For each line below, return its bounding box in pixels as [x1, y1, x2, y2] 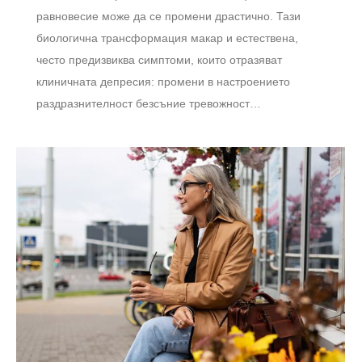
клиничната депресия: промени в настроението [36, 75, 290, 89]
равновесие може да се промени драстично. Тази [36, 10, 301, 23]
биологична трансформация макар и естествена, [36, 32, 298, 45]
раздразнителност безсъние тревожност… [36, 97, 261, 111]
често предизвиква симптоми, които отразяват [36, 53, 282, 67]
